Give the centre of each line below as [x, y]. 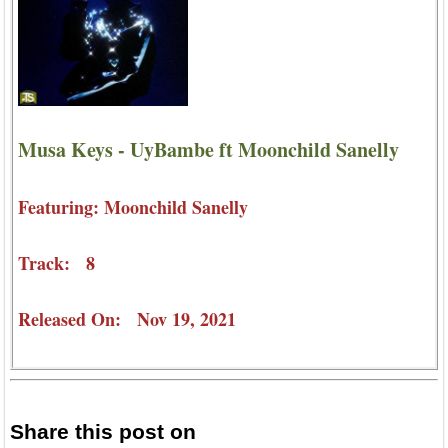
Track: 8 [56, 262]
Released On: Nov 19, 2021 [127, 318]
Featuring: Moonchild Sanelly [133, 206]
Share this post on [103, 431]
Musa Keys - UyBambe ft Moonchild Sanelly [208, 149]
